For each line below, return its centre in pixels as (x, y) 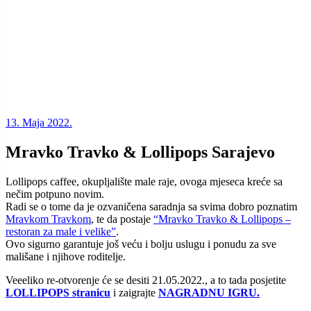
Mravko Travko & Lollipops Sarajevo (140, 152)
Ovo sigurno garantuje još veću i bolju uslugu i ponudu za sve (141, 244)
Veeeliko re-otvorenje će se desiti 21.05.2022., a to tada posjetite (146, 280)
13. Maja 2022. (39, 123)
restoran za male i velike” (61, 231)
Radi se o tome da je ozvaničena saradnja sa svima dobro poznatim (151, 206)
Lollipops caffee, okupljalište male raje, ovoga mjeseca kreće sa (144, 181)
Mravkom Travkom (48, 219)
